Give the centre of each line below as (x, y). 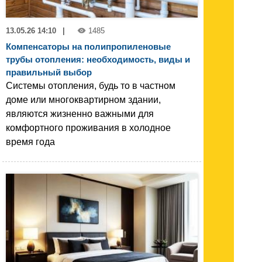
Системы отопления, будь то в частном (91, 86)
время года (30, 142)
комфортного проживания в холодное (88, 128)
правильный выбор (49, 73)
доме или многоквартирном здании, (83, 100)
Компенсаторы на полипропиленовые (88, 47)
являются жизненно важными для (80, 114)
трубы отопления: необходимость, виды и (98, 60)
